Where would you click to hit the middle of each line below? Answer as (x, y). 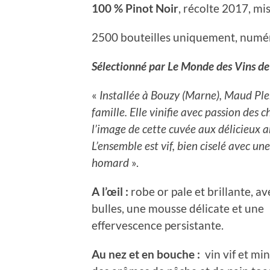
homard (111, 162)
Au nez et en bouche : (147, 254)
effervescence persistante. (158, 225)
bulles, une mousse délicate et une (178, 208)
